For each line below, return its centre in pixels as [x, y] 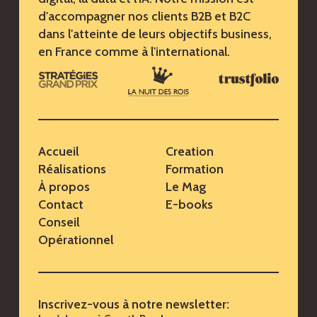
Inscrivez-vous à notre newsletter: [133, 305]
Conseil [59, 223]
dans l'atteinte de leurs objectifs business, [155, 34]
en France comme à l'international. [134, 52]
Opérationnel [76, 240]
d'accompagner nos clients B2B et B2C [144, 17]
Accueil [58, 152]
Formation [194, 169]
